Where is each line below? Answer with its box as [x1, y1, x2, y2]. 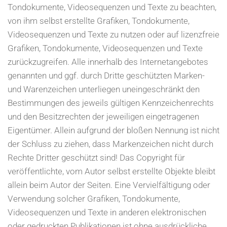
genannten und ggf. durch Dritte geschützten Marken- [8, 70, 205, 81]
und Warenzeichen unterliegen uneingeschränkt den [8, 84, 200, 95]
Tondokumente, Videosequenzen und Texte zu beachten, [8, 2, 216, 13]
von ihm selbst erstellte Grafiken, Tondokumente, [8, 16, 190, 26]
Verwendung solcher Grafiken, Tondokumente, [8, 194, 180, 204]
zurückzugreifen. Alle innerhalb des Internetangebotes [8, 57, 208, 67]
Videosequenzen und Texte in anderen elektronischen [8, 207, 206, 218]
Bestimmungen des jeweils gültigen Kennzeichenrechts [8, 98, 214, 108]
